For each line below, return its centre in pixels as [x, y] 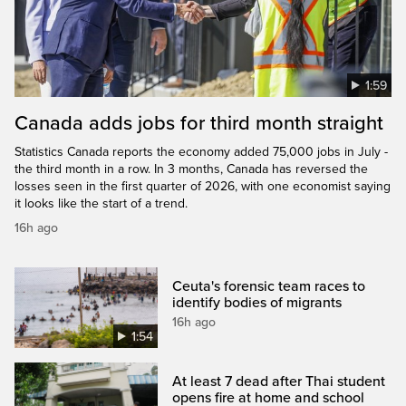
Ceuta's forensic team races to [269, 286]
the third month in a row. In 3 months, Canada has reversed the [191, 169]
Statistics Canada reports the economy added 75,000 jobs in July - [201, 151]
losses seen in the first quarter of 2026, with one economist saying [203, 186]
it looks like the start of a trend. [101, 203]
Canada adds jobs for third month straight [199, 123]
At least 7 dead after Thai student [279, 381]
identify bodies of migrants [257, 302]
